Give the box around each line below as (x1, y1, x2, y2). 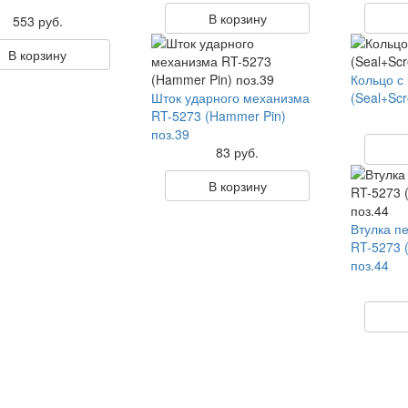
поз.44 (351, 256, 390, 274)
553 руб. (12, 12, 63, 30)
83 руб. (216, 143, 260, 161)
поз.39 (150, 125, 189, 143)
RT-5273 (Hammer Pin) (150, 107, 286, 125)
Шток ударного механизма (150, 88, 310, 107)
